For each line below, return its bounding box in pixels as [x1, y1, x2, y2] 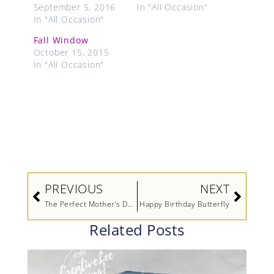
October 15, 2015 [33, 46, 109, 58]
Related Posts [89, 220, 185, 240]
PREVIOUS [44, 180, 103, 198]
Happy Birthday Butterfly [139, 199, 230, 210]
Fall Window [33, 34, 89, 46]
